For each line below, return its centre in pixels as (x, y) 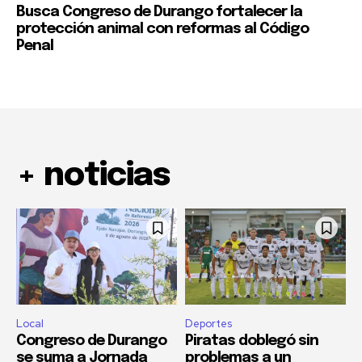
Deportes (208, 324)
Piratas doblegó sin (252, 341)
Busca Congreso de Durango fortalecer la (159, 13)
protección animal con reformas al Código (162, 29)
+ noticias (93, 176)
